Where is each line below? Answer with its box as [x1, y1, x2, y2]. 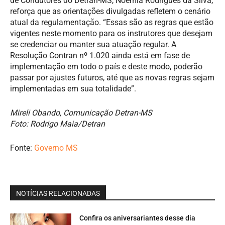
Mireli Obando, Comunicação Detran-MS [10, 107, 152, 118]
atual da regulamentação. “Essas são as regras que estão [10, 17, 213, 27]
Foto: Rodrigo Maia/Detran [10, 119, 105, 129]
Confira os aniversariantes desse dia [79, 213, 196, 222]
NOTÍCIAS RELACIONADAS [16, 189, 100, 197]
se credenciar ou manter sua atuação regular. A [10, 39, 176, 49]
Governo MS [34, 143, 78, 153]
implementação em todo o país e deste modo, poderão [10, 61, 202, 71]
